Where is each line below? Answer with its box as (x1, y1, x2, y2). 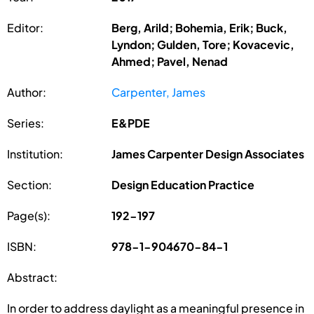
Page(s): (7, 207, 50, 223)
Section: (7, 177, 52, 192)
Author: (7, 84, 46, 100)
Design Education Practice (111, 177, 255, 192)
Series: (7, 115, 44, 130)
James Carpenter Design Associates (111, 146, 305, 161)
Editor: (7, 20, 43, 35)
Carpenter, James (111, 84, 206, 100)
